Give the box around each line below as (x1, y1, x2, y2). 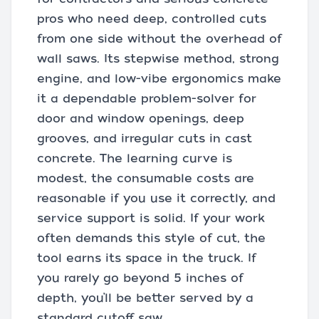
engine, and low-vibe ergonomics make (37, 72, 281, 86)
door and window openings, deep (37, 112, 244, 126)
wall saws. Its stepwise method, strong (37, 52, 279, 66)
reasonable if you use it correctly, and (37, 192, 276, 206)
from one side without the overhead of (37, 32, 282, 46)
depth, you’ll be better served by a (37, 291, 253, 305)
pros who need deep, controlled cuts (37, 12, 266, 26)
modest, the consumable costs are (37, 172, 254, 186)
